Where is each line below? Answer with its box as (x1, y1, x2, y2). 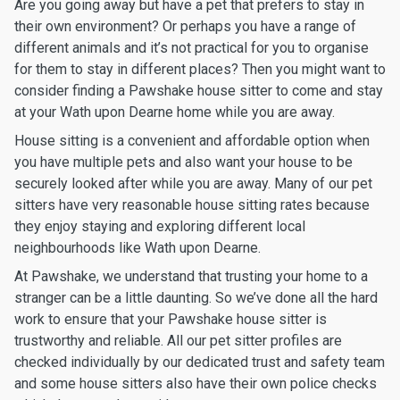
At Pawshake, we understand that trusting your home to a (14, 268, 368, 285)
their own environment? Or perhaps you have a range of (14, 18, 356, 35)
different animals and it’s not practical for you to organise (14, 39, 369, 56)
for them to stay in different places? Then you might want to (14, 61, 386, 78)
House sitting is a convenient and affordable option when (14, 132, 370, 149)
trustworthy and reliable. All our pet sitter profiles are (14, 332, 342, 349)
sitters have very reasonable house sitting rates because (14, 196, 370, 213)
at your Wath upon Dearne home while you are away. (14, 104, 335, 121)
